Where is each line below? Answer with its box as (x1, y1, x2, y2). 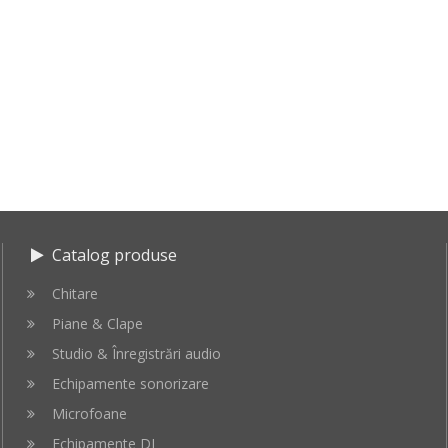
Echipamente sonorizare (51, 374, 209, 393)
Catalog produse (47, 244, 177, 266)
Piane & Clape (51, 314, 143, 333)
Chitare (51, 284, 98, 303)
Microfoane (51, 404, 127, 423)
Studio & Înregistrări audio (51, 344, 221, 363)
